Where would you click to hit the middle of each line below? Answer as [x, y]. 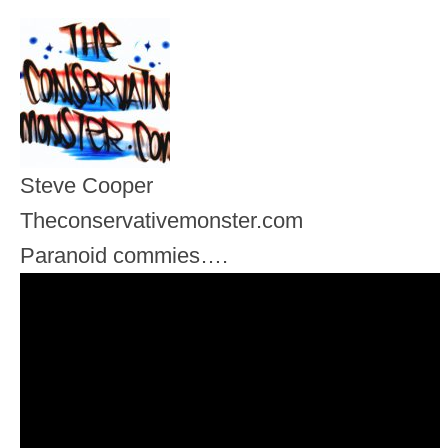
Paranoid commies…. [124, 256]
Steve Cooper [86, 186]
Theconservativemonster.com [161, 221]
